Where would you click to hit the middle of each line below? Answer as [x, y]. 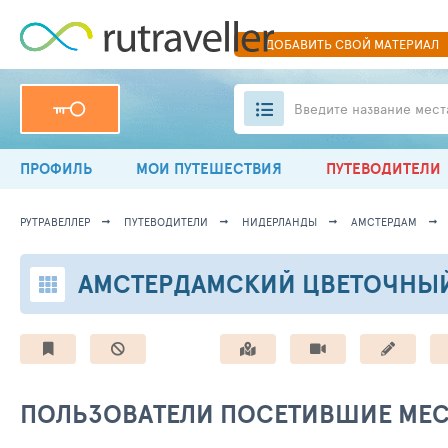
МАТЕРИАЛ [404, 44]
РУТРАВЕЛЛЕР [55, 221]
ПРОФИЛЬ [56, 168]
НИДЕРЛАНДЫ [279, 221]
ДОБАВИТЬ [299, 44]
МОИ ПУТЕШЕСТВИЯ [209, 168]
